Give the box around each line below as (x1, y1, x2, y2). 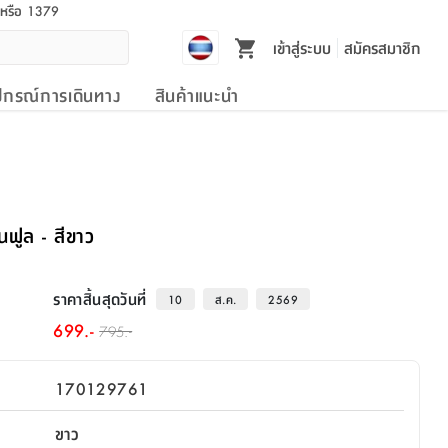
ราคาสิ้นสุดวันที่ (53, 287, 147, 310)
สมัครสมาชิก (344, 35, 421, 59)
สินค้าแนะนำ (154, 82, 239, 108)
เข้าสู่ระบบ (272, 35, 331, 59)
